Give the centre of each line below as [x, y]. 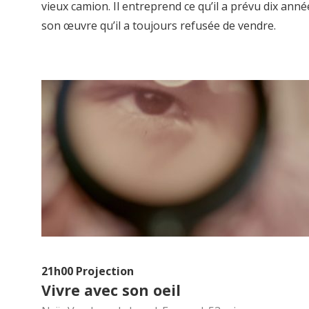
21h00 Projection [88, 271]
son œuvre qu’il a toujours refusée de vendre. [159, 26]
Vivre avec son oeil [111, 290]
